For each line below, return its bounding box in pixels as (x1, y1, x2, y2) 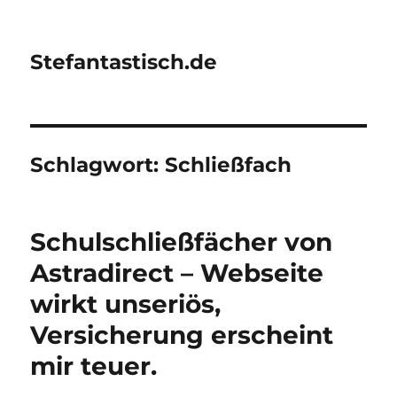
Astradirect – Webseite (30, 258, 324, 288)
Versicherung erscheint (30, 320, 334, 350)
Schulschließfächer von (30, 227, 333, 257)
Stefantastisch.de (30, 50, 218, 74)
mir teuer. (30, 351, 158, 381)
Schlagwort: (30, 152, 166, 177)
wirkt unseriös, (30, 289, 222, 319)
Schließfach (165, 152, 292, 177)
